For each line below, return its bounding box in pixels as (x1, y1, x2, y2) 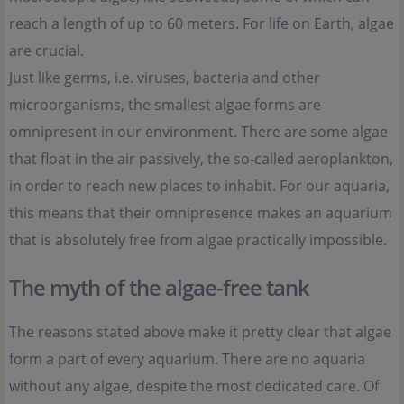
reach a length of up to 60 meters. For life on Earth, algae (9, 14, 394, 33)
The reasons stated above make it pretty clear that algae (9, 322, 391, 342)
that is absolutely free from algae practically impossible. (9, 230, 387, 250)
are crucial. (9, 41, 84, 60)
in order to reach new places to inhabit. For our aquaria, (9, 176, 390, 196)
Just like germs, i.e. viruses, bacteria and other (9, 68, 320, 87)
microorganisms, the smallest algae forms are (9, 95, 321, 115)
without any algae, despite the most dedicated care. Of (9, 376, 379, 396)
